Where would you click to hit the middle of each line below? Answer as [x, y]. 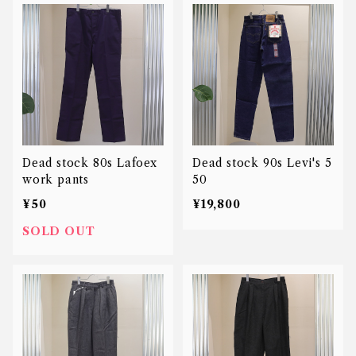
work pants [56, 180]
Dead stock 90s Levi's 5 [262, 163]
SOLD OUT [59, 231]
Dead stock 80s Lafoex [90, 163]
